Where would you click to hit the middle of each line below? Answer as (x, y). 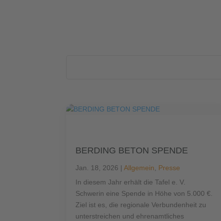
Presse (169, 168)
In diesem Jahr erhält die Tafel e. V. (131, 182)
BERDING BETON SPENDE (132, 151)
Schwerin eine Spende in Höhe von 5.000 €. (144, 194)
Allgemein (139, 168)
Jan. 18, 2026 (97, 168)
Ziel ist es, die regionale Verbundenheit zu (141, 205)
